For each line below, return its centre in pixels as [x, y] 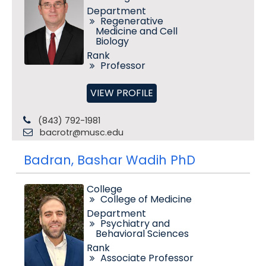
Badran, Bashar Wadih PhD [109, 160]
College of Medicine [146, 199]
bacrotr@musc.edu [81, 132]
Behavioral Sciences [142, 234]
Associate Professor [147, 258]
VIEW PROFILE [121, 93]
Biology [112, 41]
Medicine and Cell [136, 31]
